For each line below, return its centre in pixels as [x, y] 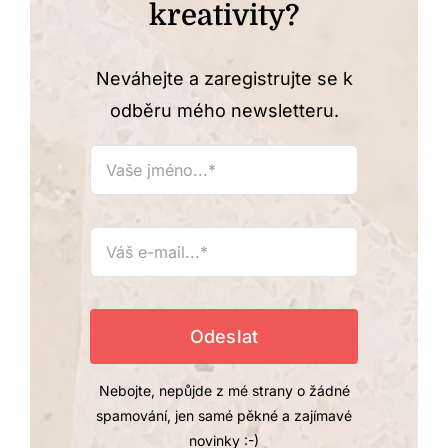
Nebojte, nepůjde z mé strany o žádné [224, 390]
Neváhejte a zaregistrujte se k [224, 78]
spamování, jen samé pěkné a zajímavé [224, 415]
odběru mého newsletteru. [224, 110]
